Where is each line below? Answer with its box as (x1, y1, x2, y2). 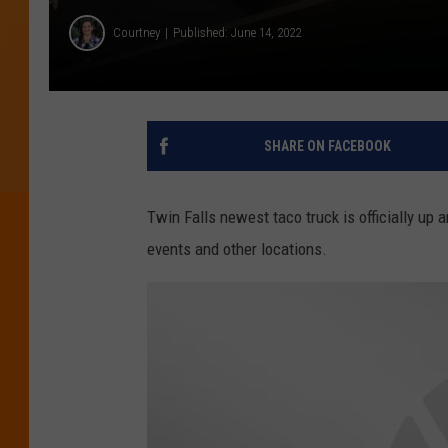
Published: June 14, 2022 (173, 25, 301, 41)
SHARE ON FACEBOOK (263, 137, 391, 154)
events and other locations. (147, 238, 327, 259)
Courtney (113, 25, 160, 41)
